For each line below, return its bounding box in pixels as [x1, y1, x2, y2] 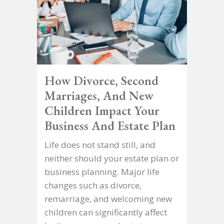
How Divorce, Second [44, 72, 158, 88]
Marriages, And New [44, 87, 153, 103]
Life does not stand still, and [44, 138, 155, 150]
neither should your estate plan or [44, 152, 179, 164]
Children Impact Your [44, 102, 159, 118]
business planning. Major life [44, 165, 159, 177]
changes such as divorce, [44, 179, 141, 191]
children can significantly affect [44, 206, 167, 218]
